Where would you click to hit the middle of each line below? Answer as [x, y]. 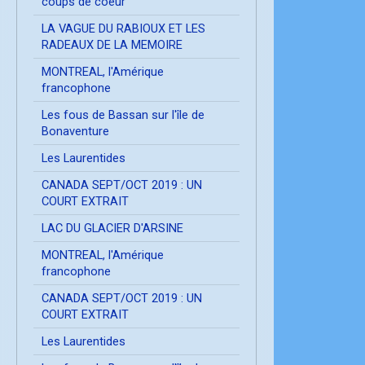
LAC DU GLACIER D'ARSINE [112, 228]
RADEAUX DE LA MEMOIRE [112, 44]
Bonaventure [75, 131]
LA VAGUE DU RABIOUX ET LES [123, 28]
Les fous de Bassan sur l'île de [123, 114]
